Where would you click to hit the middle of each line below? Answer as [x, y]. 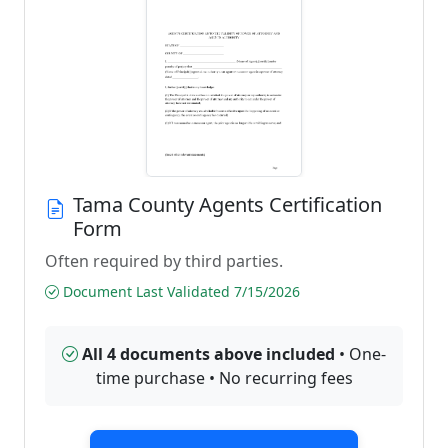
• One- [360, 354]
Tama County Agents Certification [227, 204]
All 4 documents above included [208, 354]
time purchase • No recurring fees [224, 378]
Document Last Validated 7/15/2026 [179, 291]
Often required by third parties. [164, 261]
